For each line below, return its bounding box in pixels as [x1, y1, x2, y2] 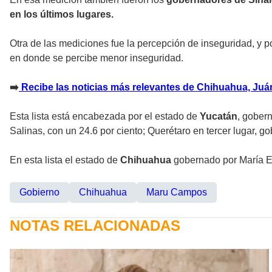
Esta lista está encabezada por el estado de [10, 110, 200, 121]
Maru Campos [146, 186, 207, 197]
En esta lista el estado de [10, 154, 120, 165]
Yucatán [200, 110, 237, 121]
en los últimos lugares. [10, 8, 114, 19]
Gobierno [19, 186, 59, 197]
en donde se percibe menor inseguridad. [10, 52, 183, 63]
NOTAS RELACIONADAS [10, 217, 180, 234]
